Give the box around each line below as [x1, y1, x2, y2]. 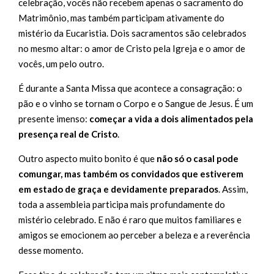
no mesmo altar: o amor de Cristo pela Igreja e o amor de [18, 42, 245, 54]
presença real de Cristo [18, 128, 117, 139]
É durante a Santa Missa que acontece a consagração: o [18, 82, 242, 94]
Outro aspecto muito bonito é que [18, 152, 157, 164]
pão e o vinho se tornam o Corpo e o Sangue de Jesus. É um [18, 97, 253, 109]
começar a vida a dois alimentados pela [89, 113, 253, 124]
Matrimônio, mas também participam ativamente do [18, 12, 224, 23]
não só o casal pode [157, 152, 239, 164]
